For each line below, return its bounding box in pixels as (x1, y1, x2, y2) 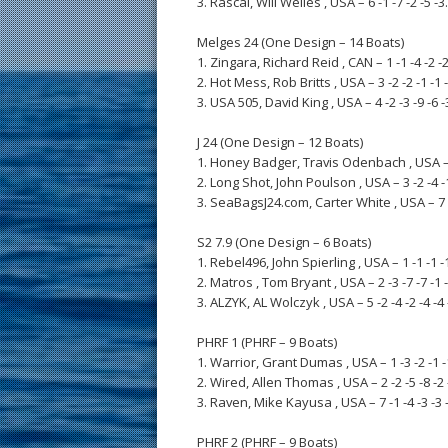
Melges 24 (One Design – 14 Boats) (197, 33, 404, 51)
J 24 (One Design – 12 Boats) (197, 133, 363, 151)
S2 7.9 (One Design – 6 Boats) (197, 233, 371, 251)
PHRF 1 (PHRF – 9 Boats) (197, 333, 337, 351)
